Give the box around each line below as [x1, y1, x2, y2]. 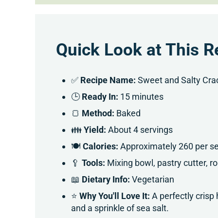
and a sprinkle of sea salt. [71, 203, 169, 214]
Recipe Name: [80, 75, 136, 86]
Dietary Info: [82, 174, 130, 185]
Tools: [82, 158, 106, 168]
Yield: [84, 125, 107, 135]
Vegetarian [130, 174, 175, 185]
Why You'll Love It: [79, 191, 150, 201]
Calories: [83, 141, 119, 152]
